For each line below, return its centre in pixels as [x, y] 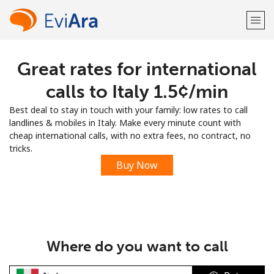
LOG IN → [189, 102]
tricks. [21, 148]
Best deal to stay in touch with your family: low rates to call [128, 110]
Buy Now [137, 165]
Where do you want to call [137, 246]
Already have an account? [116, 102]
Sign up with [137, 134]
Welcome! [137, 68]
